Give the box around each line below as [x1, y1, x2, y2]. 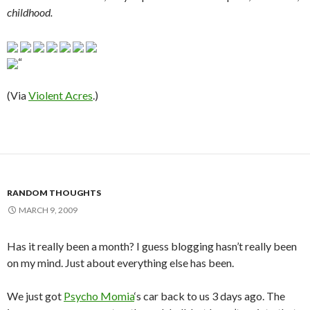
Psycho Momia [64, 289, 134, 303]
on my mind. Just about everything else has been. [7, 256, 234, 270]
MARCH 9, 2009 [19, 205, 77, 216]
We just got [7, 289, 64, 303]
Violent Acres [28, 89, 93, 102]
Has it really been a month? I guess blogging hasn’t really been [7, 239, 297, 253]
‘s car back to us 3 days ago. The [134, 289, 285, 303]
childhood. [7, 6, 53, 19]
